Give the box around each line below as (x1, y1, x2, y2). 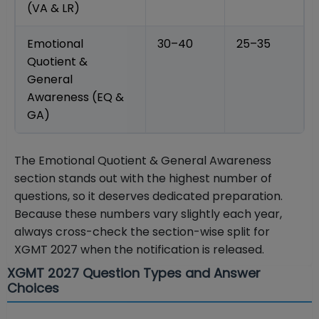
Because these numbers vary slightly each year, (14, 206, 282, 223)
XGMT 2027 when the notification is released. (14, 241, 264, 258)
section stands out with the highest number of (14, 170, 272, 187)
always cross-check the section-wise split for (14, 224, 270, 241)
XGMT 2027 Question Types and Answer (7, 264, 261, 283)
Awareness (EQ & (27, 89, 124, 106)
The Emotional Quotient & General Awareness (14, 152, 271, 169)
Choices (7, 279, 59, 298)
